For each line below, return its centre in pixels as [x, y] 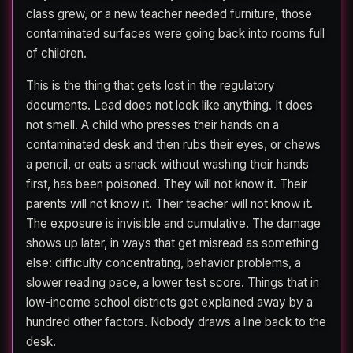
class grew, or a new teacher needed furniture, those [169, 13]
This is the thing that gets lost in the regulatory [150, 85]
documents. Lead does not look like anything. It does [169, 105]
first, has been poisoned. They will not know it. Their [167, 184]
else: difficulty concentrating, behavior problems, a [163, 262]
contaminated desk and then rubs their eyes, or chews [173, 144]
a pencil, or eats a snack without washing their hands [167, 164]
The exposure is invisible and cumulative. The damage [173, 223]
